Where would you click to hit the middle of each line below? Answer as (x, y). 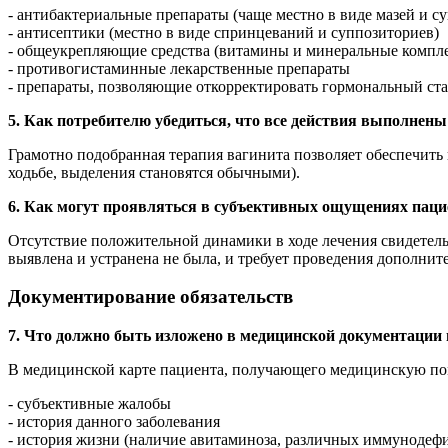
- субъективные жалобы (89, 403)
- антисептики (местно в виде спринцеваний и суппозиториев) (223, 32)
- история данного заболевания (114, 421)
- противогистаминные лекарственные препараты (179, 68)
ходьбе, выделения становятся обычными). (154, 172)
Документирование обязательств (150, 297)
